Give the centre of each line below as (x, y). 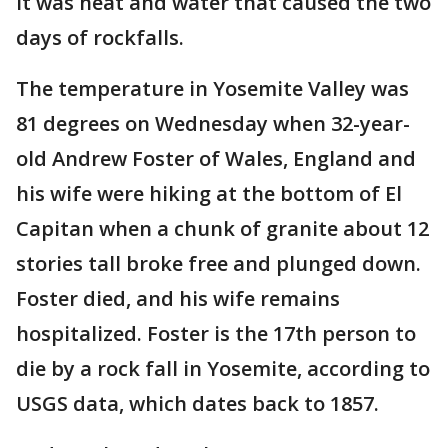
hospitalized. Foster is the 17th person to (216, 333)
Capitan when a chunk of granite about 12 (222, 228)
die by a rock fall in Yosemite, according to (223, 368)
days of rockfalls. (100, 37)
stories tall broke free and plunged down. (218, 263)
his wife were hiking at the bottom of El (209, 193)
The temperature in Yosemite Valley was (212, 88)
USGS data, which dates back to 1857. (197, 403)
